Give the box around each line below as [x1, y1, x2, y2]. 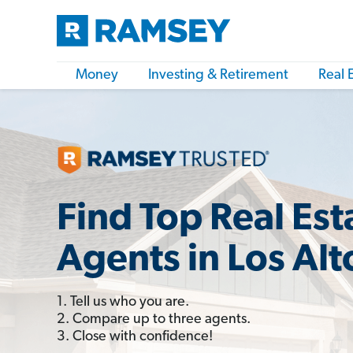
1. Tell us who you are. [57, 294, 189, 310]
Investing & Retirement [148, 68, 288, 83]
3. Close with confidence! [57, 329, 213, 344]
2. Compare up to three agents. [57, 311, 251, 327]
